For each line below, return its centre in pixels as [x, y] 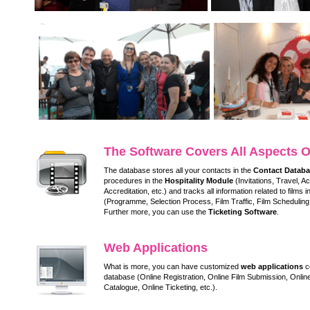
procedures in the [134, 181]
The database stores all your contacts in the [179, 171]
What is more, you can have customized [172, 267]
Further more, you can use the [156, 212]
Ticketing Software [243, 212]
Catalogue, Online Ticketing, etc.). [161, 288]
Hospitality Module [199, 181]
